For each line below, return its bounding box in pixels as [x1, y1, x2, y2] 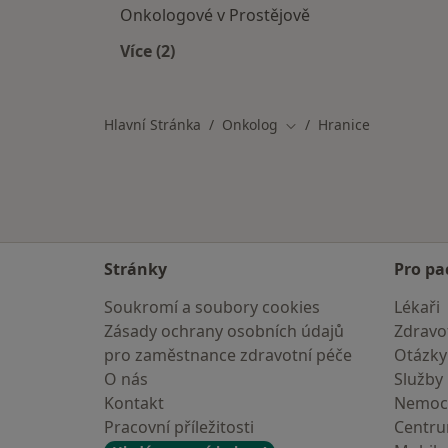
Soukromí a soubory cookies [104, 296, 320, 318]
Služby [394, 368, 443, 390]
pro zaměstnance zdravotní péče [104, 344, 352, 366]
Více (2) [120, 40, 175, 62]
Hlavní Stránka [104, 115, 201, 134]
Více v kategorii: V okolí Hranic [146, 63, 389, 85]
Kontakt [104, 392, 164, 414]
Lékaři [394, 296, 440, 318]
